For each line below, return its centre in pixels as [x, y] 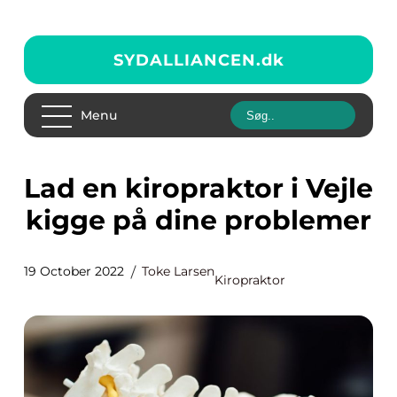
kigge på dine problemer [198, 220]
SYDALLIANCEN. [187, 60]
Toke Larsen [178, 271]
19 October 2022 [74, 271]
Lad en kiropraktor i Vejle [32, 188]
